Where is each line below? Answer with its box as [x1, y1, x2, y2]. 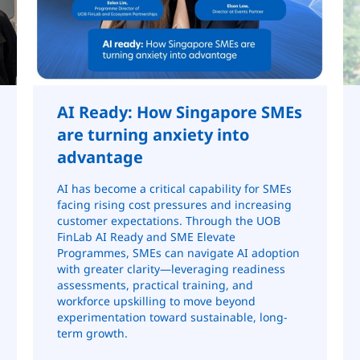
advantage [56, 145, 143, 168]
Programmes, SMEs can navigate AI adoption [56, 244, 300, 260]
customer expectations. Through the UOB [56, 212, 280, 228]
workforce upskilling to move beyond [56, 292, 256, 309]
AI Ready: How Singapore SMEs [56, 100, 302, 123]
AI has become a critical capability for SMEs [56, 180, 292, 196]
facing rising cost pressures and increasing [56, 196, 292, 212]
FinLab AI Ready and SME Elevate [56, 228, 235, 244]
